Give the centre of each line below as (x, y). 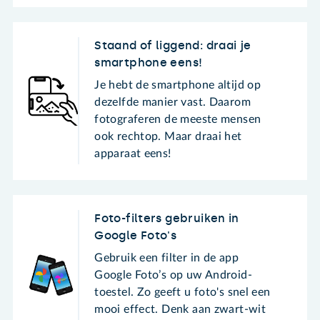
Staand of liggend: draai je (173, 46)
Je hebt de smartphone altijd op (178, 85)
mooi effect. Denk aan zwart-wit (180, 310)
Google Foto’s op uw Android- (173, 275)
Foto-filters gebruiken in (167, 219)
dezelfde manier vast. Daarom (172, 102)
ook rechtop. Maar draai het (168, 136)
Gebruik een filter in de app (166, 258)
